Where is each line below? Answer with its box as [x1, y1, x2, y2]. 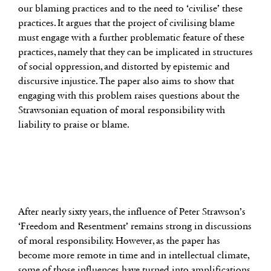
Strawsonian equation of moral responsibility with [18, 103, 225, 116]
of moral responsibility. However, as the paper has [18, 234, 220, 246]
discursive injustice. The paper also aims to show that [18, 74, 234, 87]
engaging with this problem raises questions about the [18, 89, 240, 101]
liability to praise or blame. [18, 118, 129, 130]
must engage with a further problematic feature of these [18, 31, 244, 43]
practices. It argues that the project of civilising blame [18, 16, 235, 28]
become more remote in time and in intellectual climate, [18, 249, 249, 261]
